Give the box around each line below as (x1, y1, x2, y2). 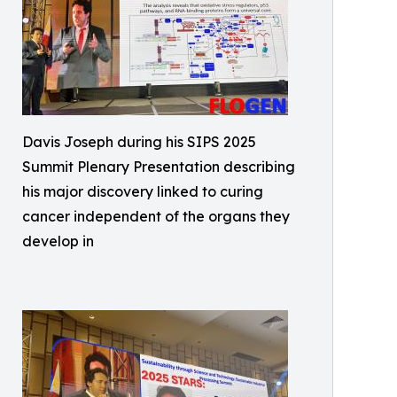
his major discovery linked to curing (22, 182, 263, 200)
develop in (22, 231, 94, 250)
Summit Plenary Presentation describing (22, 157, 295, 175)
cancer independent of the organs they (22, 206, 290, 225)
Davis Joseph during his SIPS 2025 (22, 132, 256, 151)
